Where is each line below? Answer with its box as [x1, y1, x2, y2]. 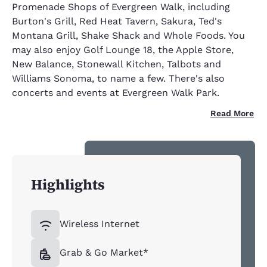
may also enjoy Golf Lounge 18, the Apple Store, [12, 44, 234, 55]
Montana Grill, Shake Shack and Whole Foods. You [12, 30, 245, 41]
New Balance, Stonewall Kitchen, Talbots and [12, 58, 221, 70]
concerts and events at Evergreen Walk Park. [12, 87, 219, 98]
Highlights [31, 175, 105, 194]
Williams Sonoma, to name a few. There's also [12, 73, 225, 84]
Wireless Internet [60, 218, 139, 229]
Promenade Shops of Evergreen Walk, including [12, 1, 230, 13]
